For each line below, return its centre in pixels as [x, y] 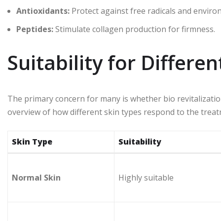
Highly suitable [146, 177]
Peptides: [35, 29]
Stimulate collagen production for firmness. [134, 29]
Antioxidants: [43, 11]
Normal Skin [36, 177]
